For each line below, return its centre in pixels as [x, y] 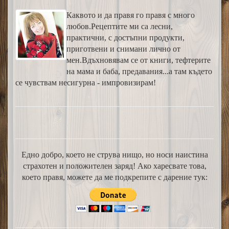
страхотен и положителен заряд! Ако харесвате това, [114, 166]
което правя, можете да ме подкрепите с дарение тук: [114, 177]
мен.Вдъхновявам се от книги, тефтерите [139, 60]
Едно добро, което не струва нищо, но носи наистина [114, 154]
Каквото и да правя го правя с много [131, 15]
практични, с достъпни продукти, [125, 37]
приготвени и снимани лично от [123, 49]
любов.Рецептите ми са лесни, [120, 26]
